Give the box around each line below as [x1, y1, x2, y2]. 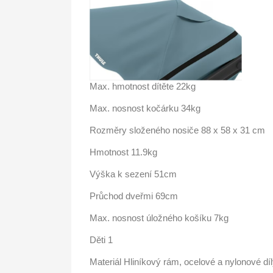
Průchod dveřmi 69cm [90, 191, 178, 201]
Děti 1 [90, 235, 113, 245]
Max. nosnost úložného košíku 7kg [90, 213, 229, 223]
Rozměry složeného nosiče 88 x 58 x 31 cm [90, 125, 265, 135]
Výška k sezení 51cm [90, 169, 177, 179]
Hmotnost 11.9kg [90, 147, 157, 157]
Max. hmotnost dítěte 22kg [90, 81, 196, 91]
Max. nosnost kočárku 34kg [90, 103, 200, 113]
